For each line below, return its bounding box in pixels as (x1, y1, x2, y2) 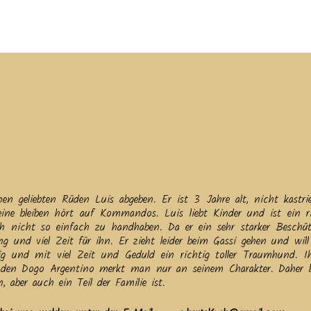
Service (48, 20, 83, 31)
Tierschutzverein (192, 20, 272, 31)
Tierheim (135, 20, 178, 31)
